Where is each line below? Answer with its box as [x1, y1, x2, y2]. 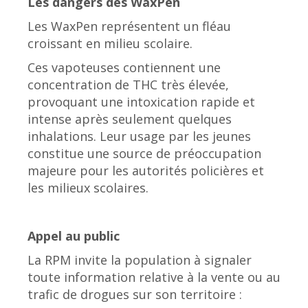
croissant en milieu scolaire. [27, 35, 192, 52]
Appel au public [27, 228, 120, 245]
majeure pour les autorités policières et [27, 162, 264, 179]
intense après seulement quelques [27, 111, 232, 128]
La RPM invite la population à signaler [27, 252, 252, 269]
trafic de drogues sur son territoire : [27, 286, 242, 303]
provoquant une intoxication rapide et [27, 93, 255, 111]
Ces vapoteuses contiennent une [27, 59, 221, 76]
